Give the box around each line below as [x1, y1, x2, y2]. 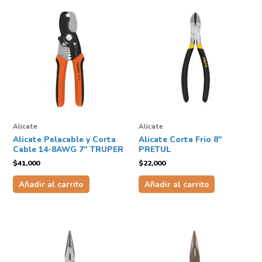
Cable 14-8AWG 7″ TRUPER [13, 143, 123, 155]
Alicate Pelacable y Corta [13, 133, 116, 145]
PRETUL [138, 143, 171, 155]
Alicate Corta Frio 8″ [138, 133, 222, 145]
